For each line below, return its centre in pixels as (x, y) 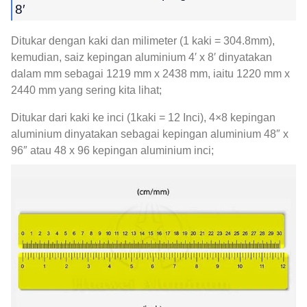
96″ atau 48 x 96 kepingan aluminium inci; (112, 151)
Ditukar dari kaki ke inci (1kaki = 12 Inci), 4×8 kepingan (143, 118)
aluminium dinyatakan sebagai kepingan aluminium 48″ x (150, 134)
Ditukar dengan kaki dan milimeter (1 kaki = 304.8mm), (143, 41)
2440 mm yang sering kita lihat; (86, 90)
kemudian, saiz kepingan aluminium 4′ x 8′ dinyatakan (142, 58)
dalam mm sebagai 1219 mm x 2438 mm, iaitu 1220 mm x (150, 74)
